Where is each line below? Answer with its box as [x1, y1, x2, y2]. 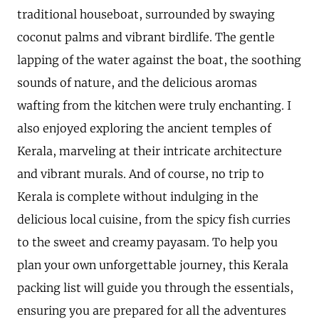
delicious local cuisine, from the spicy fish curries [17, 212, 291, 226]
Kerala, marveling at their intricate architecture [17, 144, 282, 158]
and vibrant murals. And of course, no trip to [17, 167, 264, 181]
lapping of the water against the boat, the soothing [17, 53, 301, 67]
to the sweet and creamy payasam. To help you [17, 235, 278, 249]
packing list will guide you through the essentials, [17, 281, 293, 295]
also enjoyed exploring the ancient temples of [17, 121, 271, 135]
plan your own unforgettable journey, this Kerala [17, 258, 288, 272]
